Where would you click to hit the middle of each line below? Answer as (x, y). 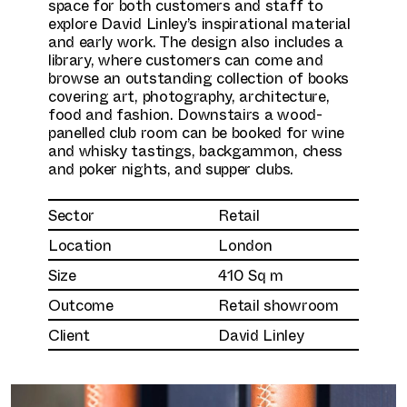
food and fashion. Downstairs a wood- (185, 113)
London (245, 244)
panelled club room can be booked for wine (196, 131)
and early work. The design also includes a (195, 40)
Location (79, 244)
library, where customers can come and (185, 58)
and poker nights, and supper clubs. (170, 167)
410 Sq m (251, 274)
